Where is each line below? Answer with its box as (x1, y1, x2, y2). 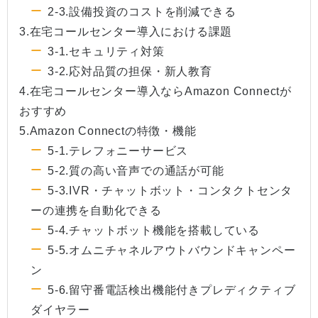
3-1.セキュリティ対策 (48, 45, 165, 58)
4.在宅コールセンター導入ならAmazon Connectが (19, 85, 292, 98)
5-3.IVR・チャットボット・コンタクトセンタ (48, 185, 293, 197)
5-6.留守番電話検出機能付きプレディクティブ (48, 284, 296, 297)
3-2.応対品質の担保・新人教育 (48, 65, 212, 78)
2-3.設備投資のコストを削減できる (48, 6, 236, 18)
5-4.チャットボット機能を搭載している (48, 224, 260, 237)
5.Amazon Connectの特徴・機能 (19, 125, 197, 138)
